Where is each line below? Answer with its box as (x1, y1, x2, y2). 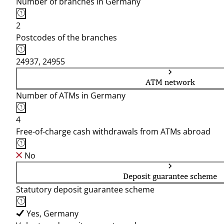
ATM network (145, 77, 195, 87)
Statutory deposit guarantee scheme (16, 184, 154, 195)
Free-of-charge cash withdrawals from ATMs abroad (16, 126, 210, 137)
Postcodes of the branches (16, 32, 117, 43)
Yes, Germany (26, 208, 78, 219)
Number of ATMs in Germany (16, 90, 125, 101)
